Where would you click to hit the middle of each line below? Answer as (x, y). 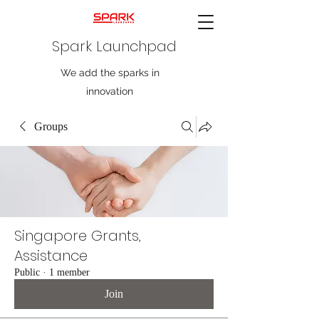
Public (27, 272)
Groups (51, 126)
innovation (110, 91)
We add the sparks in (110, 73)
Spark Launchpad (114, 46)
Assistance (51, 256)
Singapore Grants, (78, 236)
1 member (69, 272)
